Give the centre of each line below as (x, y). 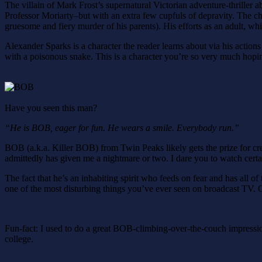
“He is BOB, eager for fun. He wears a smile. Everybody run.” (122, 127)
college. (19, 239)
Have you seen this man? (51, 108)
